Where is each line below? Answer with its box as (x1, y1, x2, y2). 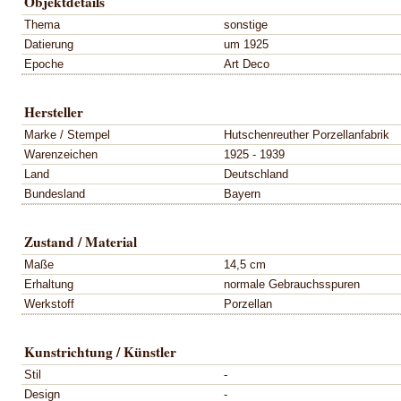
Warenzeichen (24, 147, 98, 161)
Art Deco (224, 56, 269, 71)
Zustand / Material (24, 231, 137, 252)
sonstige (224, 17, 268, 31)
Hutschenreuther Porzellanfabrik (224, 127, 389, 141)
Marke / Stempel (24, 127, 110, 141)
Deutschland (224, 166, 288, 181)
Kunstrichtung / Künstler (24, 341, 176, 362)
